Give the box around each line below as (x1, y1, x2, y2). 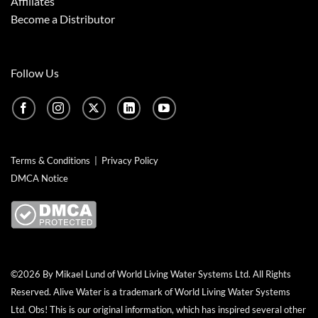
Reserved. (11, 286, 53, 298)
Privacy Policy (102, 154, 158, 166)
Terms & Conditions (11, 154, 90, 166)
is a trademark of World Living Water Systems (102, 286, 290, 298)
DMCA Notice (11, 172, 68, 184)
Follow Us (11, 65, 59, 79)
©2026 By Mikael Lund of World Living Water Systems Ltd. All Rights (11, 268, 291, 280)
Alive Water (53, 286, 102, 298)
